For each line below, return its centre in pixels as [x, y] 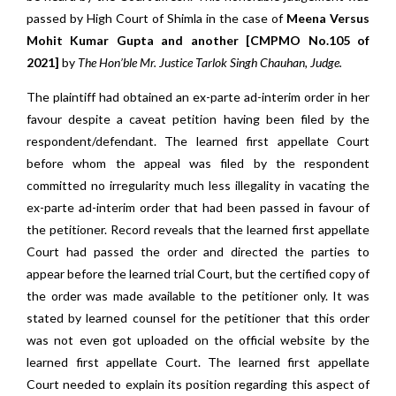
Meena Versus [328, 18]
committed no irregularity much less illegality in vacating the [198, 185]
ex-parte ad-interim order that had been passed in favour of [198, 207]
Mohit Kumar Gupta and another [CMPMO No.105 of [198, 40]
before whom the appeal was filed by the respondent [198, 163]
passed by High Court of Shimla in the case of [156, 18]
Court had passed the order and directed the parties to [198, 251]
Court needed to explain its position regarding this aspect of [198, 384]
